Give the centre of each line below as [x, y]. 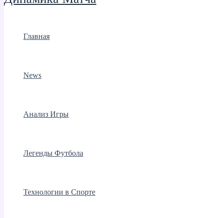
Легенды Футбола [53, 153]
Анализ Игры [46, 114]
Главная [36, 36]
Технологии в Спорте [59, 192]
